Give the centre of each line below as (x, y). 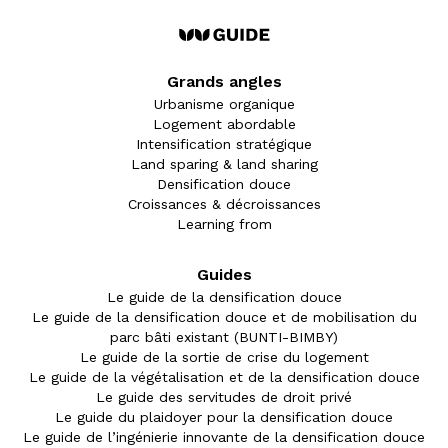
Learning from (224, 224)
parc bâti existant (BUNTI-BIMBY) (224, 337)
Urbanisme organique (224, 104)
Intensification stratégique (224, 144)
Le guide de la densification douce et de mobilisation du (224, 317)
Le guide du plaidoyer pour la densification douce (224, 417)
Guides (224, 275)
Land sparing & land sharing (224, 164)
